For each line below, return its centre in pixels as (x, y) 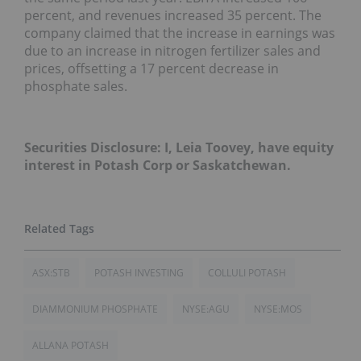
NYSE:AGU (206, 309)
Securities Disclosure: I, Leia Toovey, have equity (179, 147)
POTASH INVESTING (139, 272)
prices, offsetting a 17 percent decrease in (151, 68)
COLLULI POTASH (247, 272)
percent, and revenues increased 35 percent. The (173, 15)
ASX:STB (51, 272)
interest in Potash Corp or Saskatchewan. (159, 165)
